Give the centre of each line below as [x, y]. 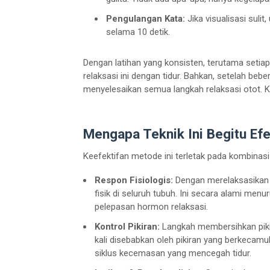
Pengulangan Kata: [146, 19]
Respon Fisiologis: [134, 180]
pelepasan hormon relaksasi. [151, 206]
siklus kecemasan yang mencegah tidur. [173, 253]
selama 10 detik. [138, 32]
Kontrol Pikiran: [127, 226]
